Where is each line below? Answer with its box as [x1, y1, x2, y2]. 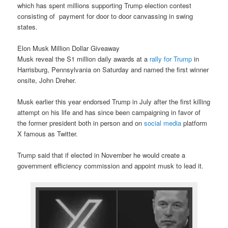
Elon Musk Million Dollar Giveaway [17, 43, 120, 53]
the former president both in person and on [17, 118, 145, 128]
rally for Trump [150, 54, 192, 64]
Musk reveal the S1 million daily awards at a [17, 54, 150, 64]
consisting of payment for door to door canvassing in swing [17, 11, 193, 21]
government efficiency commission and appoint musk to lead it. [17, 161, 204, 171]
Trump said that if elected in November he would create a [17, 150, 186, 160]
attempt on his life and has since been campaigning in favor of [17, 107, 201, 118]
